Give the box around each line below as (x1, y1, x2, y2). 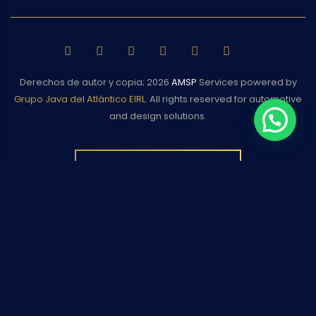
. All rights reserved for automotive (145, 92, 302, 106)
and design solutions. (109, 109, 207, 123)
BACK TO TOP (111, 159, 191, 174)
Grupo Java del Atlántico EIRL (14, 92, 145, 106)
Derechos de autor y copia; (19, 75, 145, 89)
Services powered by (196, 75, 297, 89)
